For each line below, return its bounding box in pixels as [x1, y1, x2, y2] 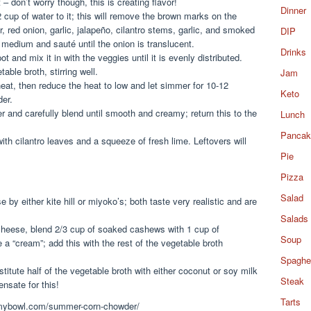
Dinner [280, 3, 306, 17]
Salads [280, 212, 308, 225]
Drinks [280, 45, 306, 58]
